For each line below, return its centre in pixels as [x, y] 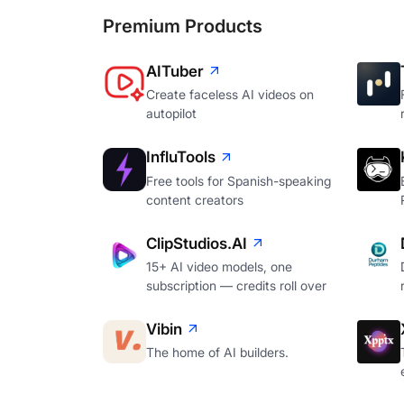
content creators [195, 199]
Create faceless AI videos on [230, 95]
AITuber [175, 71]
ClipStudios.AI [197, 243]
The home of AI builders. [217, 353]
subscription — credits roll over [236, 285]
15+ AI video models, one [219, 266]
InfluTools [181, 157]
